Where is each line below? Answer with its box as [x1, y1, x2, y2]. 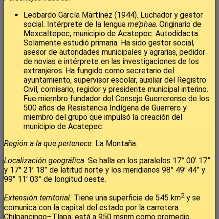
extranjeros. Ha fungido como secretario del [23, 66, 174, 76]
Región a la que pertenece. [4, 139, 95, 149]
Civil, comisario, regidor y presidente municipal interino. [23, 85, 208, 94]
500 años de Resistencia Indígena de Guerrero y [23, 103, 187, 113]
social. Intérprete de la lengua [23, 20, 128, 29]
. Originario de [156, 20, 201, 29]
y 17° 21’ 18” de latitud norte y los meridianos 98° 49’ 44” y [4, 165, 205, 175]
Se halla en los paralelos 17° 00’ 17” [88, 156, 210, 166]
